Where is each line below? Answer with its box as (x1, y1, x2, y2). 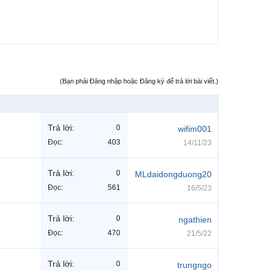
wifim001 (178, 124, 212, 134)
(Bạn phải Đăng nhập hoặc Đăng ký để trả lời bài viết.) (60, 77, 218, 85)
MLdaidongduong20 (135, 169, 212, 180)
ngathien (178, 215, 212, 225)
